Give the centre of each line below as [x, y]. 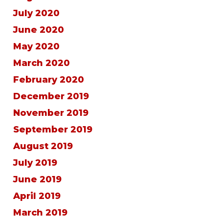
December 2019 [51, 96]
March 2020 [41, 63]
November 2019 [51, 113]
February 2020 [48, 80]
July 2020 [36, 13]
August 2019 [43, 146]
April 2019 [37, 196]
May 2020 [36, 46]
